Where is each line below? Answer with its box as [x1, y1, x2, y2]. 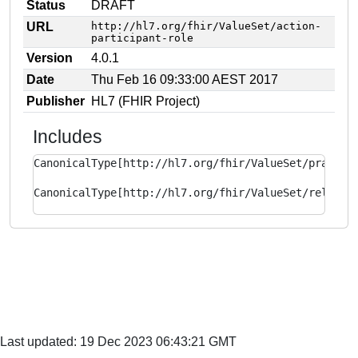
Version [26, 51, 73, 65]
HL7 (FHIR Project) [91, 94, 200, 108]
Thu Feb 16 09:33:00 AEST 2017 [91, 73, 278, 86]
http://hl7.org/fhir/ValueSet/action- [91, 20, 321, 32]
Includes [33, 126, 102, 147]
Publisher [26, 94, 85, 108]
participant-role [91, 32, 193, 44]
